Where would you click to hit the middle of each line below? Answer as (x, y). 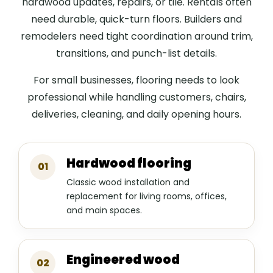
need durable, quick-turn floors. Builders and (136, 19)
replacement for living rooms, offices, (147, 197)
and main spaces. (104, 211)
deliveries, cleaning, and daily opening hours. (136, 115)
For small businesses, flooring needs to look (136, 80)
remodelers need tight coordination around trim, (136, 37)
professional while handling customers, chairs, (136, 97)
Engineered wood (123, 260)
